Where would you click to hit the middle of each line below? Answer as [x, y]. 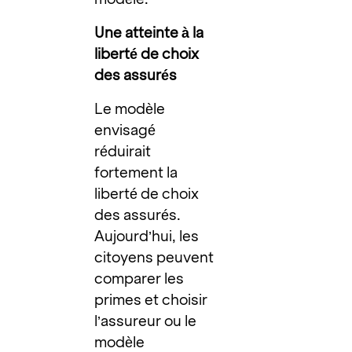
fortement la [136, 173]
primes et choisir [151, 300]
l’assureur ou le [146, 321]
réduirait [123, 152]
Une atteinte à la [149, 33]
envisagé [125, 130]
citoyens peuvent [154, 258]
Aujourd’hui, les [147, 236]
